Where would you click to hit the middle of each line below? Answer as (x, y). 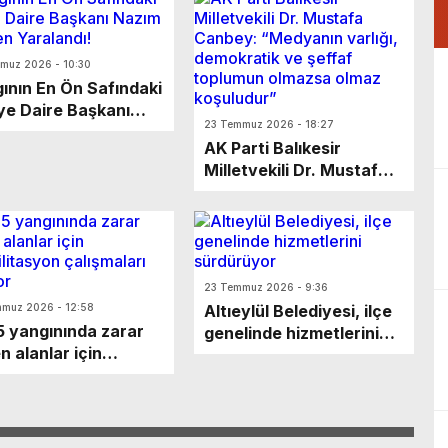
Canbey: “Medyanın (283, 192)
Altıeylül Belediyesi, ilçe (297, 311)
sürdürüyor (248, 355)
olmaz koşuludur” (273, 258)
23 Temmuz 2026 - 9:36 (265, 287)
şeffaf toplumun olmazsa (302, 236)
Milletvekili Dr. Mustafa (295, 170)
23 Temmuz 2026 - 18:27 (268, 124)
